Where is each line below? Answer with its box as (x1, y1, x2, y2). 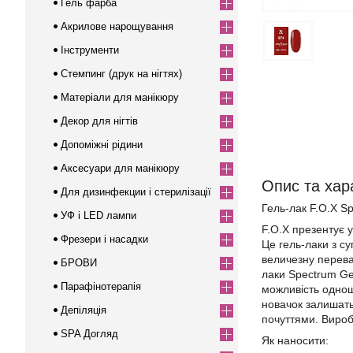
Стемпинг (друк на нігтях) (61, 68, 182, 80)
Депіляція (61, 304, 106, 316)
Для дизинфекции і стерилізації (61, 186, 211, 198)
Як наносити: (262, 334, 329, 347)
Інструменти (61, 44, 119, 56)
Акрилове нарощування (61, 20, 173, 32)
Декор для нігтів (61, 115, 138, 127)
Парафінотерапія (61, 281, 141, 292)
